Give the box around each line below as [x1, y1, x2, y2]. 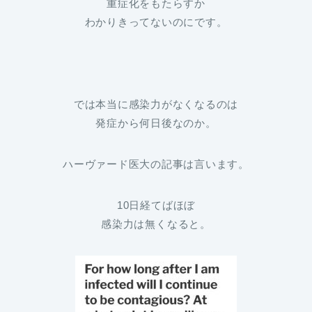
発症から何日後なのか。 [95, 117, 217, 130]
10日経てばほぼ [116, 199, 196, 212]
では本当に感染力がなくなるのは [73, 98, 239, 111]
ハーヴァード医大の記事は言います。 [63, 158, 249, 171]
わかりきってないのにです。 [84, 16, 228, 29]
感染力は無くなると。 [101, 218, 211, 231]
